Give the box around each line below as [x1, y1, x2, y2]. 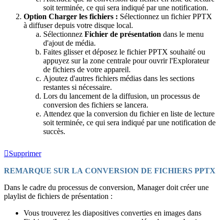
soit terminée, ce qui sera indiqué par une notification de [43, 118, 216, 127]
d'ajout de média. [43, 38, 98, 47]
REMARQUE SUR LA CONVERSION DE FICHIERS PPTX [4, 166, 216, 175]
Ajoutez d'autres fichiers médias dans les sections [43, 74, 194, 82]
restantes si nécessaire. [43, 82, 114, 91]
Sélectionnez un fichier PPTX [120, 12, 212, 21]
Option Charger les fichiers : [24, 12, 120, 21]
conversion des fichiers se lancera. [43, 100, 150, 109]
